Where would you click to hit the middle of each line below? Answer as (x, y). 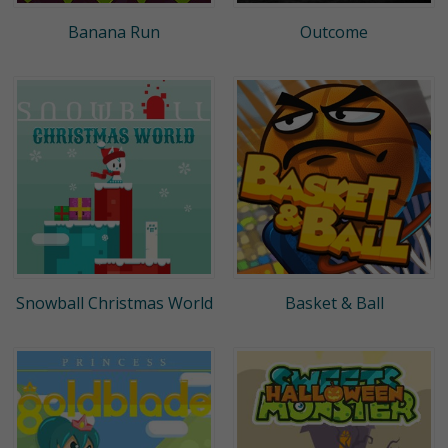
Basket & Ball (334, 302)
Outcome (334, 31)
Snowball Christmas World (114, 302)
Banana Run (114, 31)
